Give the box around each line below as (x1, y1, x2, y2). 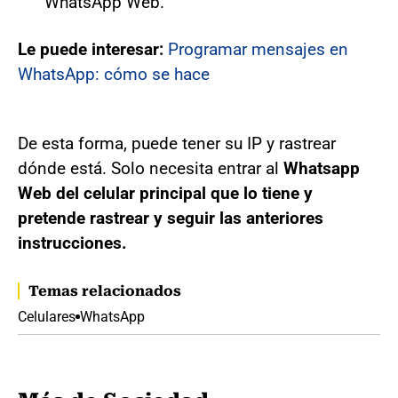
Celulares (18, 307, 76, 325)
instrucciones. (18, 232, 127, 253)
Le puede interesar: (18, 38, 168, 60)
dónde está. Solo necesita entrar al (18, 157, 283, 179)
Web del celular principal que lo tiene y (18, 182, 313, 203)
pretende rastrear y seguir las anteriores (18, 207, 323, 228)
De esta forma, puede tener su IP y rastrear (18, 132, 336, 154)
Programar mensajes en (168, 38, 348, 60)
